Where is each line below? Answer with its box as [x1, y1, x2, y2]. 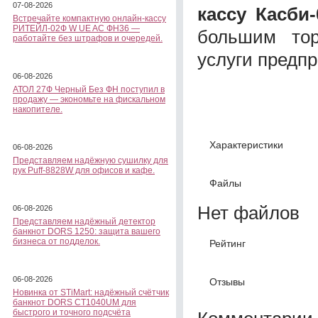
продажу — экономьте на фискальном [13, 94, 165, 104]
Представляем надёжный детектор [13, 216, 155, 226]
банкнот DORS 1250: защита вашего [13, 226, 160, 236]
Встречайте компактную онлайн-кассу [13, 13, 166, 23]
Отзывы [209, 275, 245, 287]
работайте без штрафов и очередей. [13, 33, 163, 43]
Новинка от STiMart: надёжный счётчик [13, 287, 169, 297]
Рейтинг [209, 237, 246, 249]
